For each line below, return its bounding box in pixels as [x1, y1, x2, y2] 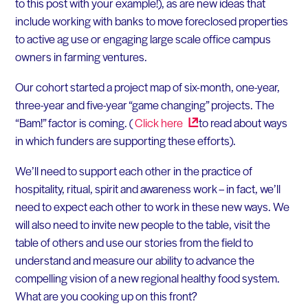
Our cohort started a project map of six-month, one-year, [14, 78, 280, 95]
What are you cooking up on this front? [14, 287, 197, 304]
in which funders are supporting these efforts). [14, 131, 236, 148]
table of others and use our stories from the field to [14, 233, 253, 250]
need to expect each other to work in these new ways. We [14, 197, 289, 214]
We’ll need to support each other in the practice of [14, 162, 252, 179]
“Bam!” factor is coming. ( [14, 113, 133, 131]
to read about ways [198, 113, 287, 131]
